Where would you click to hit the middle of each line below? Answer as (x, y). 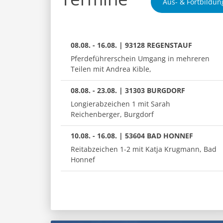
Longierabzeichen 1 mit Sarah (120, 104)
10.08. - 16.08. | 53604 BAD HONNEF (132, 135)
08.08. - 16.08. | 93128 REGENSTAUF (131, 45)
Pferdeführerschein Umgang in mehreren (140, 58)
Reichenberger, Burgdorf (112, 114)
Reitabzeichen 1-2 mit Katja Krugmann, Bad (144, 149)
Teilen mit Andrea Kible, (111, 69)
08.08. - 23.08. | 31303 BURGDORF (128, 90)
